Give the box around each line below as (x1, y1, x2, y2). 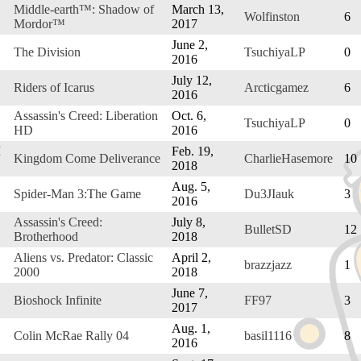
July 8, (172, 214, 205, 229)
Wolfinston (244, 9, 300, 23)
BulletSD (244, 222, 292, 236)
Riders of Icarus (14, 80, 94, 94)
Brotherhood (14, 229, 78, 243)
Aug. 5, (172, 179, 210, 193)
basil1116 (244, 328, 292, 342)
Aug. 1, (172, 321, 210, 335)
